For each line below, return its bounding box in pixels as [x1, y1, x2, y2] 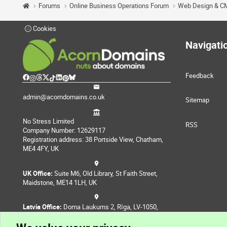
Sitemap [185, 95, 209, 105]
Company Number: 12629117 [23, 126, 105, 135]
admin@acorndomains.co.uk [23, 92, 105, 101]
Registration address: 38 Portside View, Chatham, [23, 135, 163, 144]
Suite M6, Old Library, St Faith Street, [53, 168, 158, 178]
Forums [39, 1, 61, 11]
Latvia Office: [23, 202, 62, 211]
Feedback [185, 71, 214, 81]
